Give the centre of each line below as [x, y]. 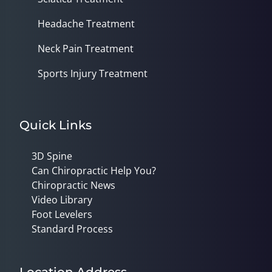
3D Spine [52, 156]
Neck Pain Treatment [86, 49]
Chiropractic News [73, 185]
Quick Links [56, 125]
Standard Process [72, 229]
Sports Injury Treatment [93, 74]
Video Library [62, 200]
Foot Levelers [62, 215]
